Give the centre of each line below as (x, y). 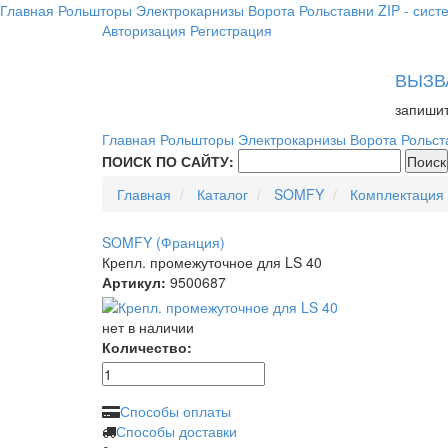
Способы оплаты (175, 411)
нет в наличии (148, 327)
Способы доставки (176, 431)
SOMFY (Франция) (163, 242)
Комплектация (397, 194)
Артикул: (134, 282)
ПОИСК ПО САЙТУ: (168, 161)
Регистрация (231, 30)
